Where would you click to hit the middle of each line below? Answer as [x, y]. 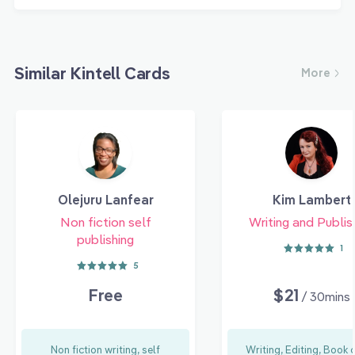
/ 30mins [326, 297]
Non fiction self [105, 222]
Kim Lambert [311, 200]
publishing [105, 240]
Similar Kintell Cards [92, 73]
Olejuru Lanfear [105, 200]
